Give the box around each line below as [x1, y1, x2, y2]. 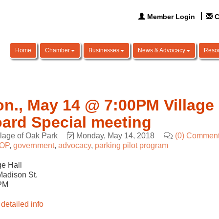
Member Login [147, 13, 196, 21]
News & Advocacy [138, 47, 185, 54]
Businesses [88, 47, 119, 54]
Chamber [45, 47, 70, 54]
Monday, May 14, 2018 [76, 131, 154, 140]
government [13, 141, 54, 150]
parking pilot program [94, 141, 168, 150]
